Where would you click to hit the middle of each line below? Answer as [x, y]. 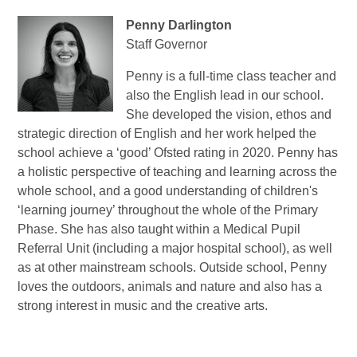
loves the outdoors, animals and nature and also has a [170, 287]
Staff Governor [169, 45]
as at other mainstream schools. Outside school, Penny [173, 268]
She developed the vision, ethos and [229, 115]
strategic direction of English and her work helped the [167, 134]
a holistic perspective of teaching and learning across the [178, 172]
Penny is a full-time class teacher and [231, 76]
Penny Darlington [179, 25]
